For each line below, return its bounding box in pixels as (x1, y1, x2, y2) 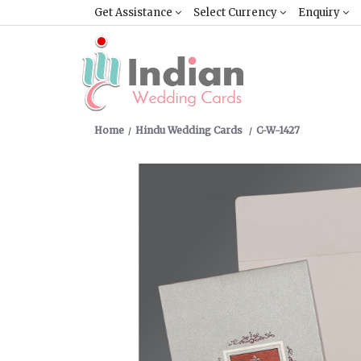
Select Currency (193, 6, 280, 19)
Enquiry (298, 6, 342, 19)
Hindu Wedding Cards (135, 124, 245, 136)
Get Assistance (94, 6, 175, 19)
